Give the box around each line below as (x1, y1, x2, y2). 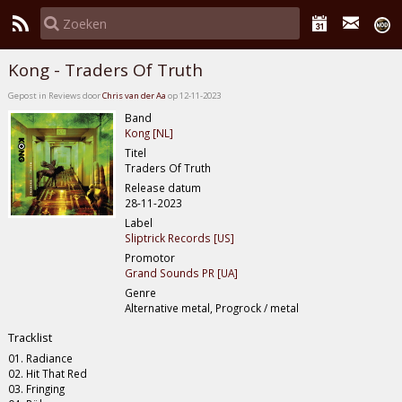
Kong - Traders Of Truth (8, 58, 204, 83)
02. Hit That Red (8, 366, 88, 381)
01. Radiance (8, 351, 74, 366)
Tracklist (8, 329, 53, 346)
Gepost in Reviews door (8, 90, 103, 102)
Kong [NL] (125, 125, 174, 140)
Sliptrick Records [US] (125, 230, 235, 245)
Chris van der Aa (102, 90, 167, 102)
